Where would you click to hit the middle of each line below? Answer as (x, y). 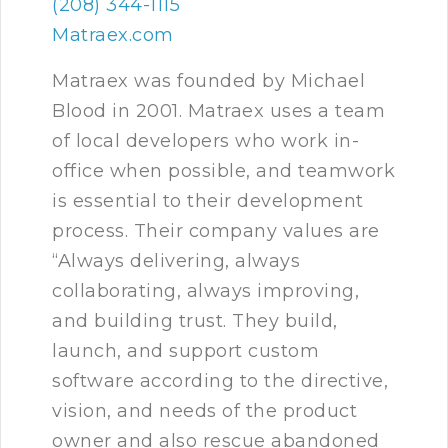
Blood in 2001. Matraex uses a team (218, 111)
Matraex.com (113, 35)
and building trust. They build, (195, 321)
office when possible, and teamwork (223, 171)
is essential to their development (208, 201)
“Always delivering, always (176, 261)
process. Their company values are (216, 231)
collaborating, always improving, (205, 291)
